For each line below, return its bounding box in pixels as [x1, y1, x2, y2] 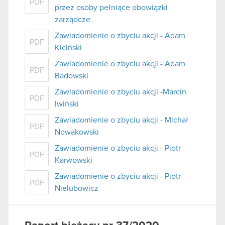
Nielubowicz [55, 184, 98, 193]
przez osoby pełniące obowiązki [55, 4, 168, 12]
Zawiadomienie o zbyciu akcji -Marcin [55, 88, 186, 96]
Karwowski [55, 156, 92, 165]
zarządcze [55, 16, 90, 24]
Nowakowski [55, 128, 99, 137]
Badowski [55, 72, 88, 80]
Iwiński [55, 100, 79, 108]
